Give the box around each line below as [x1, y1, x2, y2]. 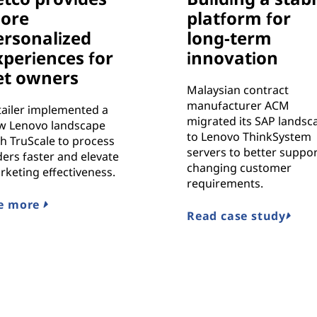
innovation [187, 46, 279, 70]
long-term [187, 26, 272, 50]
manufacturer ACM [187, 98, 290, 114]
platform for [187, 6, 292, 30]
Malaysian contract [187, 82, 289, 98]
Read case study [187, 208, 287, 224]
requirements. [187, 175, 264, 192]
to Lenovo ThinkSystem [187, 129, 312, 145]
